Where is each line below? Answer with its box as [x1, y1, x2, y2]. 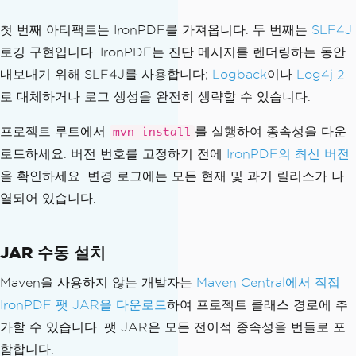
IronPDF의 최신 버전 [226, 146, 350, 161]
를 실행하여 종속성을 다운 [195, 124, 346, 138]
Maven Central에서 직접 [196, 275, 340, 289]
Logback [212, 67, 267, 81]
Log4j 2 [296, 67, 344, 81]
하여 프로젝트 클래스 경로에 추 [167, 297, 348, 311]
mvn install [113, 126, 192, 138]
